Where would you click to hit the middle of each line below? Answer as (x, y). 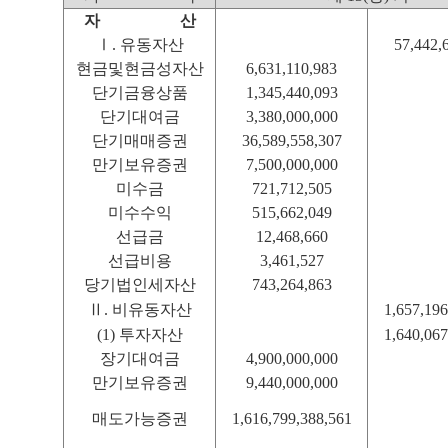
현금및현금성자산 (139, 68)
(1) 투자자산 (139, 334)
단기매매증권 (139, 140)
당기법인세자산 (139, 284)
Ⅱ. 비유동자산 (139, 309)
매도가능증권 (139, 418)
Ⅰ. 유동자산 (139, 44)
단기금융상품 (139, 92)
